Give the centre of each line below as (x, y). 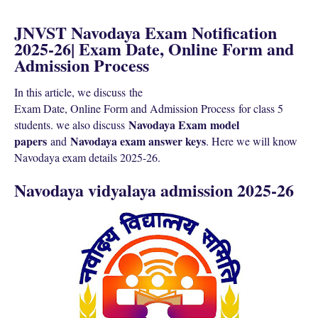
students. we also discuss (71, 125)
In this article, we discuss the (80, 92)
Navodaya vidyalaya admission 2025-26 (154, 190)
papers (31, 141)
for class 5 (261, 108)
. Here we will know (252, 141)
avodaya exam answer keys (142, 141)
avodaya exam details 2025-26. (92, 157)
